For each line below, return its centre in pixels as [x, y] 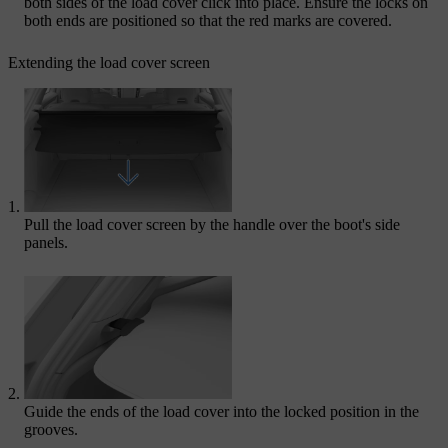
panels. [46, 242]
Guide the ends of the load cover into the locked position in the [221, 412]
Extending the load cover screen [109, 63]
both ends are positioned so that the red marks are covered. [208, 21]
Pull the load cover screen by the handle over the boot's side [212, 224]
